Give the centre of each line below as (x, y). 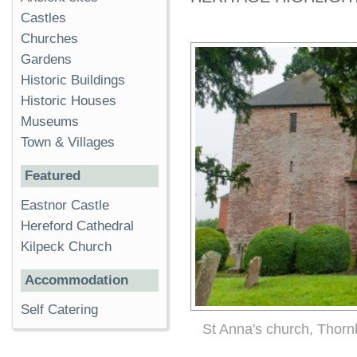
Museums (50, 122)
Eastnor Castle (65, 206)
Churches (49, 39)
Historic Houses (69, 101)
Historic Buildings (73, 80)
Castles (43, 18)
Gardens (46, 60)
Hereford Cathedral (77, 226)
